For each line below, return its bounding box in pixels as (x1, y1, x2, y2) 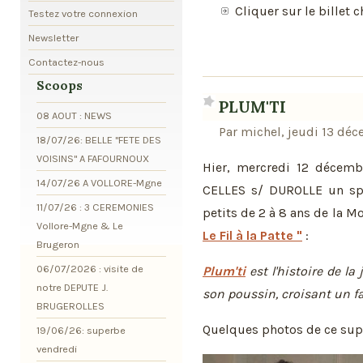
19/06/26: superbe (36, 323, 126, 336)
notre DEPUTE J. (36, 280, 108, 293)
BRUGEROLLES (36, 299, 105, 312)
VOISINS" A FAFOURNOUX (36, 152, 149, 164)
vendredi (36, 342, 77, 355)
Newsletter (28, 31, 79, 44)
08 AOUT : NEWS (36, 109, 112, 122)
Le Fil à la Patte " (203, 228, 302, 243)
